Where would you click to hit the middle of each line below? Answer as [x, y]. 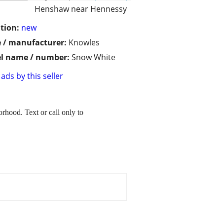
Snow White [93, 57]
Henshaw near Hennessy [81, 9]
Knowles [84, 43]
